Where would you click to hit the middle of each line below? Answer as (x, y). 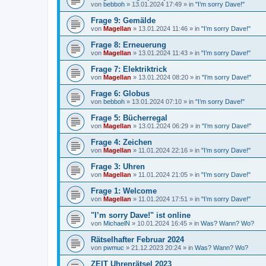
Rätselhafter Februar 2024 (137, 239)
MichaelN (117, 223)
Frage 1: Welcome (124, 191)
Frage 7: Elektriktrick (129, 69)
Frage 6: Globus (120, 93)
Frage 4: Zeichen (121, 142)
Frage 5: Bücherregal (129, 118)
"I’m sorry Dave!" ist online (141, 215)
